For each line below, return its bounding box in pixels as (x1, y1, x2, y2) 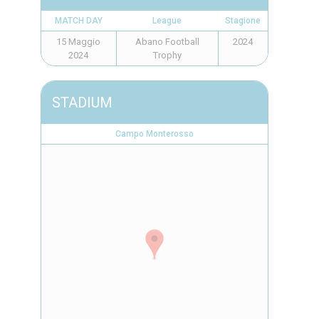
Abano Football (135, 36, 199, 47)
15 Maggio (56, 36, 100, 47)
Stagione (224, 16, 261, 26)
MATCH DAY (54, 16, 103, 26)
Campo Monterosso (115, 129, 194, 139)
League (152, 16, 182, 26)
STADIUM (51, 94, 113, 111)
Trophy (152, 50, 182, 61)
